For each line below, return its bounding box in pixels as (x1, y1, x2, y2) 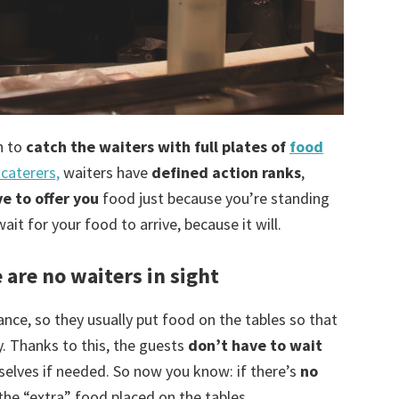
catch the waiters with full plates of (26, 136, 289, 158)
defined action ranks (148, 162, 301, 183)
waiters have (60, 162, 148, 183)
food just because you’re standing (99, 188, 330, 209)
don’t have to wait (188, 335, 322, 356)
